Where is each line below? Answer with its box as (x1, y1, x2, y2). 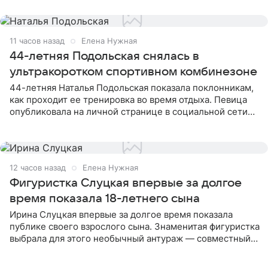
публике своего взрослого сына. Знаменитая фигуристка (10, 221, 260, 232)
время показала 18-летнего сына (10, 192, 200, 205)
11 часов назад (10, 36, 65, 45)
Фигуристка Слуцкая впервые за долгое (10, 176, 242, 190)
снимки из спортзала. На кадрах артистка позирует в (10, 118, 240, 129)
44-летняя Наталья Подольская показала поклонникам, (10, 82, 254, 93)
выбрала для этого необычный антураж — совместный (10, 233, 251, 244)
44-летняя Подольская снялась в (10, 50, 199, 63)
